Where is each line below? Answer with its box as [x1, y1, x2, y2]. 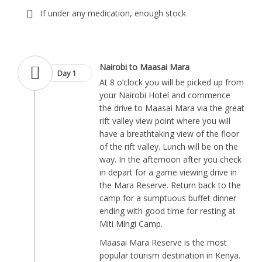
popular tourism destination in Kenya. [99, 250, 240, 261]
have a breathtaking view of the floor [99, 128, 239, 139]
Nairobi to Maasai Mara [99, 61, 189, 73]
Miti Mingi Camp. [99, 218, 163, 229]
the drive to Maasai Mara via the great [99, 102, 244, 113]
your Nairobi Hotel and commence [99, 89, 230, 101]
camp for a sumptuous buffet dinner [99, 192, 236, 204]
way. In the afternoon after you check [99, 154, 242, 165]
